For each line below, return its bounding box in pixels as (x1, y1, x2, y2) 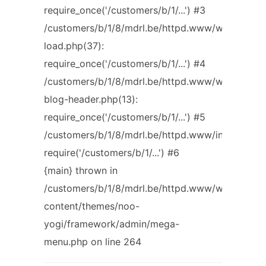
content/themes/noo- (44, 200, 140, 212)
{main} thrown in (44, 164, 118, 176)
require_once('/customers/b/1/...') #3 (44, 4, 205, 16)
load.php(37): (44, 40, 104, 52)
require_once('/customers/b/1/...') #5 (44, 111, 205, 123)
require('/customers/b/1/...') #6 (44, 147, 179, 159)
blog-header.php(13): (44, 93, 138, 105)
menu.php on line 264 (44, 236, 141, 248)
